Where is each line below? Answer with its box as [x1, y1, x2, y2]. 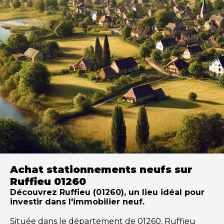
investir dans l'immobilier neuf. [10, 196, 144, 206]
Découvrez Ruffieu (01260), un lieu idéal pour [10, 187, 204, 197]
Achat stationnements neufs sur [10, 163, 192, 175]
